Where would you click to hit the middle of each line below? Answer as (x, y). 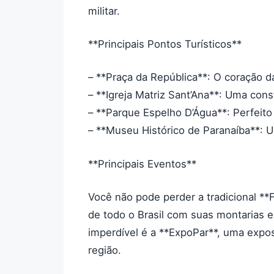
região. (105, 250)
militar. (104, 11)
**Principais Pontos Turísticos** (165, 44)
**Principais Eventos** (142, 164)
